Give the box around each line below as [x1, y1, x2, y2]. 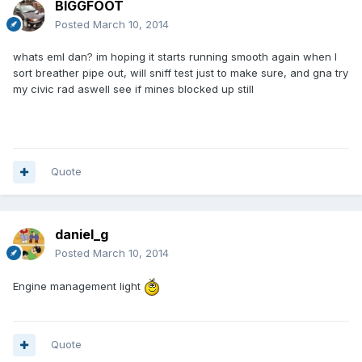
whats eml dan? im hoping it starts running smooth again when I [13, 50, 337, 64]
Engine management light [13, 279, 144, 293]
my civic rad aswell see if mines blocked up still [13, 82, 254, 96]
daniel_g [55, 226, 108, 243]
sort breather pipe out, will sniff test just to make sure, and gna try [13, 66, 348, 80]
